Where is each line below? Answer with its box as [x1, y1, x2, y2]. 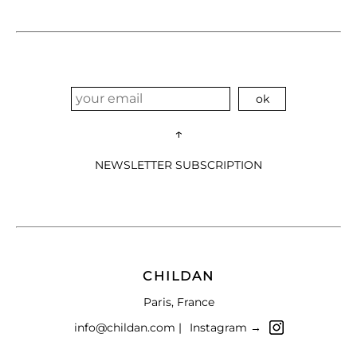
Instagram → [189, 320, 261, 335]
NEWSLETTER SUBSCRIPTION [95, 157, 262, 172]
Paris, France [143, 294, 214, 309]
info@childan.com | [73, 320, 182, 335]
